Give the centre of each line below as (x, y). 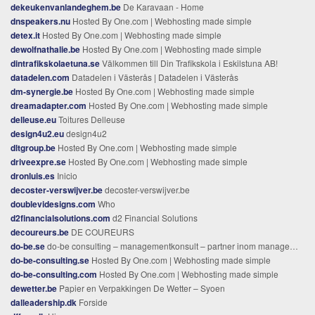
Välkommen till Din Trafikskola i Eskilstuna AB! (189, 63)
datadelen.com (40, 77)
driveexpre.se (38, 161)
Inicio (66, 175)
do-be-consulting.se (50, 260)
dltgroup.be (33, 147)
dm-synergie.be (42, 91)
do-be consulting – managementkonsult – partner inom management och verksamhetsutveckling (167, 245)
